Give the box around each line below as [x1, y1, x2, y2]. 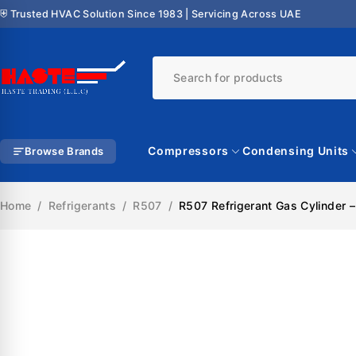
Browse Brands [25, 144, 104, 157]
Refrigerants [48, 199, 116, 212]
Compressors [148, 144, 229, 157]
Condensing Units [242, 144, 350, 157]
